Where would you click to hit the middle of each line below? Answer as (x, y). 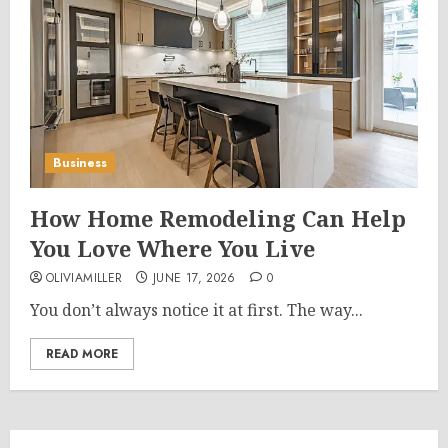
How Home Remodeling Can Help (218, 218)
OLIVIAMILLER (84, 278)
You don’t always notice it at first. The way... (196, 310)
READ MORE (82, 354)
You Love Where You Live (172, 248)
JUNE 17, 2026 (194, 278)
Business (80, 163)
